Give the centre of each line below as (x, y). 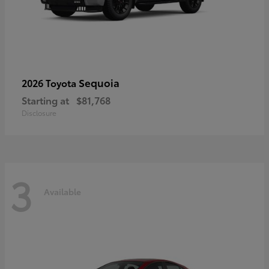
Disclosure (39, 112)
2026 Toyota (50, 82)
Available (62, 192)
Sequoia (99, 82)
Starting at (45, 100)
